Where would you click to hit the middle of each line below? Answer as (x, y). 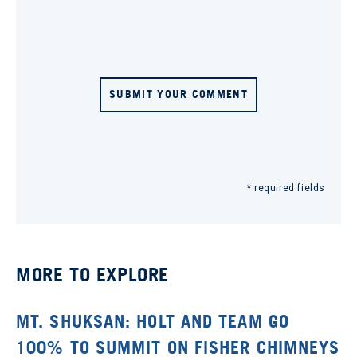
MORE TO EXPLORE (92, 274)
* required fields (286, 188)
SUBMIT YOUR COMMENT (178, 93)
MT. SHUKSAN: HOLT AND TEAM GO (153, 321)
